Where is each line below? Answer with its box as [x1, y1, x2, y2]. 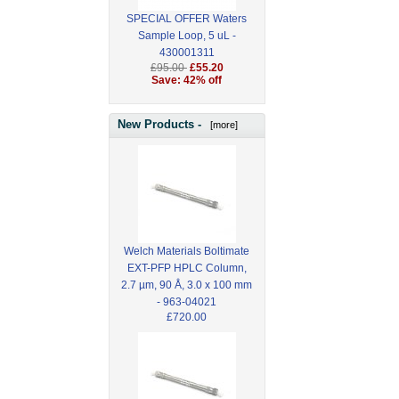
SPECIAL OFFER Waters [126, 12, 248, 26]
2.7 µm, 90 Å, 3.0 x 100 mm [121, 278, 253, 291]
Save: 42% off [151, 74, 223, 87]
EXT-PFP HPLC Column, [126, 261, 247, 274]
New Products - [118, 117, 205, 131]
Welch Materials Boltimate [124, 244, 250, 257]
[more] [205, 118, 238, 130]
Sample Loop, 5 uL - [137, 29, 236, 43]
